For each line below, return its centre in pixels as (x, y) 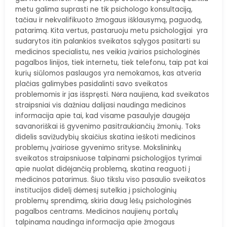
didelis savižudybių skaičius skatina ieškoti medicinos (105, 137)
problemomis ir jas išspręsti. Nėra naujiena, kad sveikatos (112, 94)
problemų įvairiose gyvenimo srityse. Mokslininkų (98, 148)
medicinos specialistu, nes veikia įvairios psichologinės (108, 52)
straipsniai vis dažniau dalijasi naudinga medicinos (101, 105)
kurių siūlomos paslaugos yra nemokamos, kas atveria (108, 73)
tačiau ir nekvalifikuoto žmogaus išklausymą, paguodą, (109, 20)
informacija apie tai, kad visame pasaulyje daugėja (103, 116)
